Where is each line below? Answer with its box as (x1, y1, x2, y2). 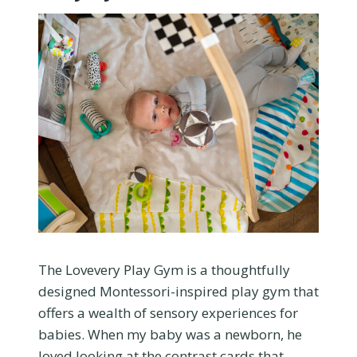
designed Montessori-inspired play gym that (38, 281, 319, 300)
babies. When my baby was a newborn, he (38, 324, 302, 343)
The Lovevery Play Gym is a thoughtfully (38, 260, 290, 279)
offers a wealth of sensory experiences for (38, 303, 298, 322)
